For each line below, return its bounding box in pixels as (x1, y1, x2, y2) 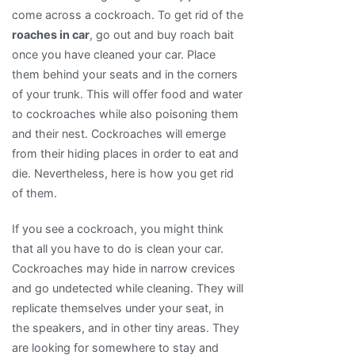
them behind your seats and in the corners (12, 67, 238, 82)
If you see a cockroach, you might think (12, 222, 223, 236)
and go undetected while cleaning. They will (12, 281, 243, 296)
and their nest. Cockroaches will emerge (12, 127, 226, 141)
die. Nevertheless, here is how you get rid (12, 166, 234, 181)
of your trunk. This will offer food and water (12, 87, 242, 101)
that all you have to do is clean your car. (12, 242, 223, 256)
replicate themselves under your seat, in (12, 301, 223, 315)
